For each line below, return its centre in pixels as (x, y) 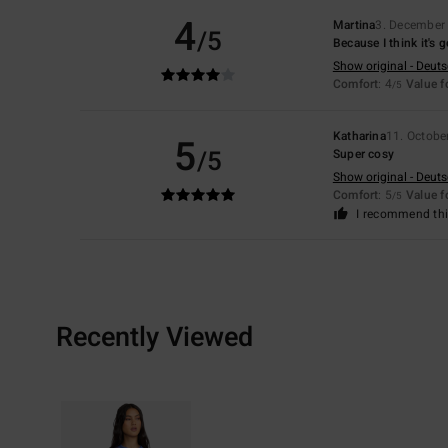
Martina (354, 24)
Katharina (359, 135)
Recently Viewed (154, 337)
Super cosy (363, 153)
